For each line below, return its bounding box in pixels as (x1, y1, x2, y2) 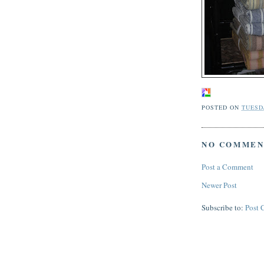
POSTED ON (202, 103, 242, 111)
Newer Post (202, 179, 237, 190)
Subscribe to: (202, 202, 245, 213)
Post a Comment (202, 161, 253, 172)
